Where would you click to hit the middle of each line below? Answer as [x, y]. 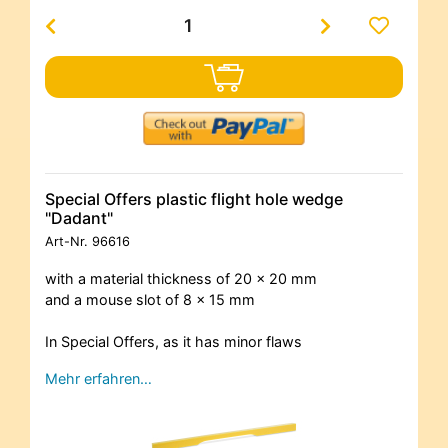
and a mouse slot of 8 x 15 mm [150, 299]
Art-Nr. [68, 241]
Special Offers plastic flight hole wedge [194, 198]
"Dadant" [79, 217]
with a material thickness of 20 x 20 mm [181, 278]
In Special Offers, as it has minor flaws [173, 341]
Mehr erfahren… [98, 378]
